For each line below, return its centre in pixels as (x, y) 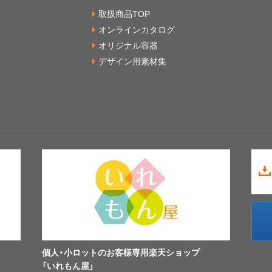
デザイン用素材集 (132, 61)
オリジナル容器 (128, 45)
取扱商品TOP (124, 13)
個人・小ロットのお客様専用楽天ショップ (121, 252)
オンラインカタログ (137, 29)
